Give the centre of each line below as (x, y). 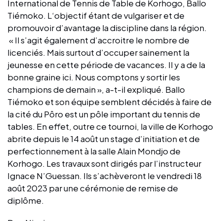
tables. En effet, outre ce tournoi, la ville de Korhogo (110, 126)
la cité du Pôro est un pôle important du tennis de (104, 114)
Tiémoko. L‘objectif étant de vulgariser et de (96, 15)
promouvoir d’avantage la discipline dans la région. (107, 27)
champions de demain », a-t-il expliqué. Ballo (96, 89)
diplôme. (26, 200)
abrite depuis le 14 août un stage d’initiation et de (104, 138)
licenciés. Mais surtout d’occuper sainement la (98, 52)
